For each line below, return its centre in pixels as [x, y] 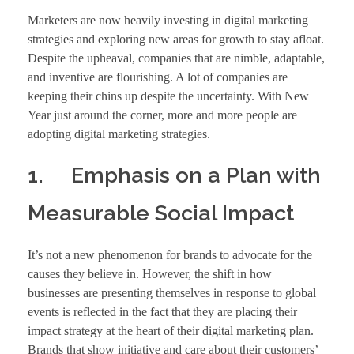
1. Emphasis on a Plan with [174, 175]
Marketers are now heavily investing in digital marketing [168, 21]
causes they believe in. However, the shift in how [150, 273]
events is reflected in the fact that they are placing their [162, 311]
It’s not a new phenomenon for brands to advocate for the [170, 254]
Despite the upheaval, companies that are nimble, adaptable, [176, 58]
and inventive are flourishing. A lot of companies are [158, 77]
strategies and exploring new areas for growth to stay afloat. [176, 40]
